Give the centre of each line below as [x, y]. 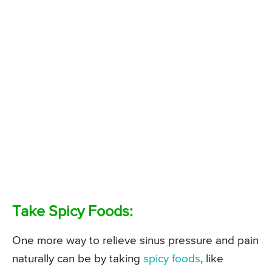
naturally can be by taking [78, 259]
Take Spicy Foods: [73, 212]
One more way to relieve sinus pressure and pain [135, 241]
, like [212, 259]
